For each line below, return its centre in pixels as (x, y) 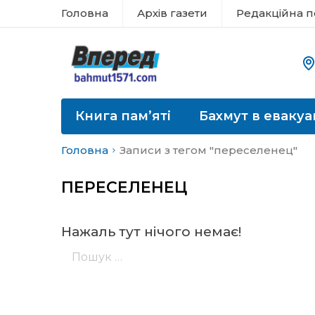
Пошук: (82, 246)
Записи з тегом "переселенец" (208, 150)
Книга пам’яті (123, 116)
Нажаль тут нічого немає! (151, 232)
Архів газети (172, 13)
